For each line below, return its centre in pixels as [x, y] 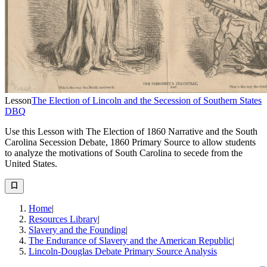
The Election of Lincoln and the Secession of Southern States [147, 100]
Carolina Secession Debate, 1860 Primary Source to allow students [130, 142]
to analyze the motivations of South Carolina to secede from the [124, 153]
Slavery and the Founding [77, 229]
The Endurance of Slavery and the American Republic [131, 240]
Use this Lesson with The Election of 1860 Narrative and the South [131, 131]
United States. [31, 163]
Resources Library [63, 219]
